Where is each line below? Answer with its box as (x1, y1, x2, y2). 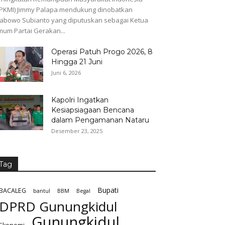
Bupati (97, 185, 119, 195)
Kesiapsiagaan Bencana (51, 105, 134, 115)
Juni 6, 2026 (51, 69, 81, 77)
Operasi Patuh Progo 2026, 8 (51, 47, 153, 57)
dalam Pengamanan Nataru (51, 116, 149, 125)
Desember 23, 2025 (51, 127, 102, 135)
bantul (33, 187, 50, 195)
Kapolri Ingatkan (51, 95, 108, 105)
